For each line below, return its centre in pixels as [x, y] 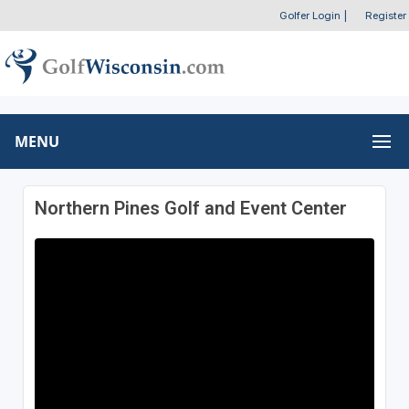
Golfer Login [309, 16]
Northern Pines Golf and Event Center [190, 208]
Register [386, 16]
